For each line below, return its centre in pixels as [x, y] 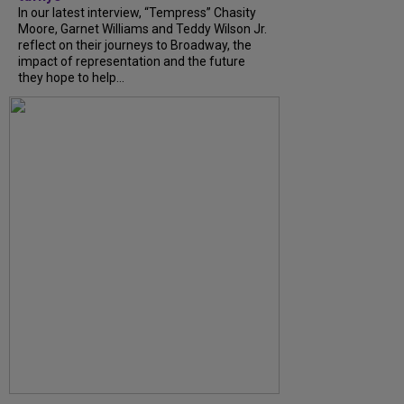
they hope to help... [71, 78]
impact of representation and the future [132, 62]
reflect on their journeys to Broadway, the [135, 46]
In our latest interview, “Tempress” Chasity [137, 13]
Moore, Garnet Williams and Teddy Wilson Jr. [142, 29]
